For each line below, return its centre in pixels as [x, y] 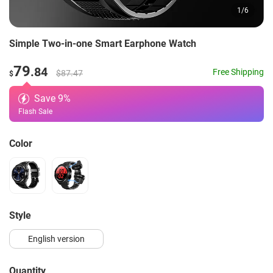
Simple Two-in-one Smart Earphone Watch [103, 44]
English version [56, 239]
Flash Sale [35, 112]
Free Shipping [238, 72]
